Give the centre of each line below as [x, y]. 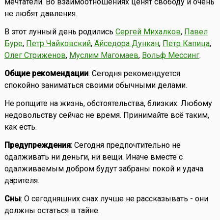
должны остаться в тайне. [52, 211]
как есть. [20, 127]
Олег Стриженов [35, 55]
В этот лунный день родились [60, 32]
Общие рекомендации [46, 74]
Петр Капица [186, 44]
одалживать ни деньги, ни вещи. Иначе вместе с [93, 157]
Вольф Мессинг [170, 55]
